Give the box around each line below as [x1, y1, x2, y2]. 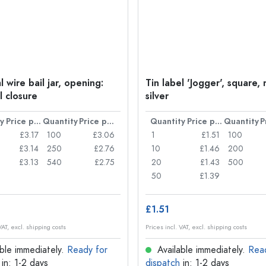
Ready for [67, 243, 107, 256]
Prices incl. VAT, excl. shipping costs [145, 223, 247, 232]
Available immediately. [154, 243, 248, 256]
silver [145, 90, 169, 103]
